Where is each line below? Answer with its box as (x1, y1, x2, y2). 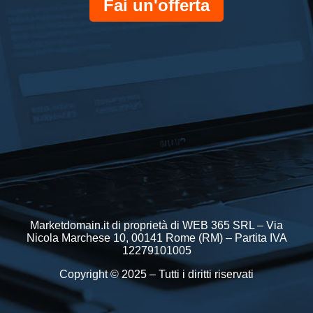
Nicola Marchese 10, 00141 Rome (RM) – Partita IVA (26, 232, 287, 244)
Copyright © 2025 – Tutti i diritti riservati (59, 268, 254, 280)
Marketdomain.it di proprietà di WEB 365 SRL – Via (30, 219, 283, 231)
